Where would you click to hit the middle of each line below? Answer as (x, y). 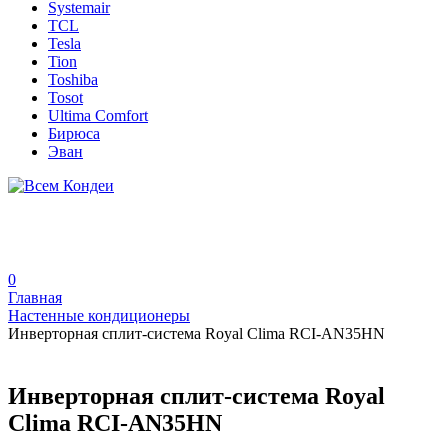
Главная (35, 297)
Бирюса (74, 133)
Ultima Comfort (98, 115)
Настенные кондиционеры (99, 315)
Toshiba (73, 79)
